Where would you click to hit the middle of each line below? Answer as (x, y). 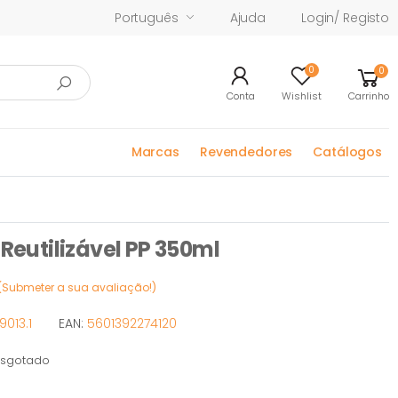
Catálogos (347, 151)
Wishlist (302, 96)
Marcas (155, 151)
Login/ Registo (345, 17)
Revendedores (246, 151)
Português (146, 17)
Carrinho (369, 96)
